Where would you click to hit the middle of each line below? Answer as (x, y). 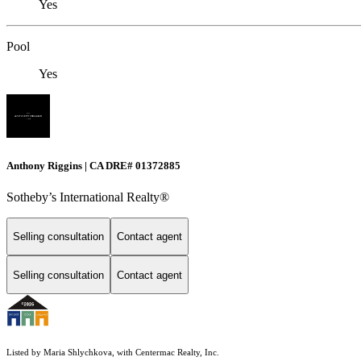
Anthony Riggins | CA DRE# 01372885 (93, 165)
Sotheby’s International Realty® (88, 197)
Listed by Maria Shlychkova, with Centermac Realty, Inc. (113, 353)
